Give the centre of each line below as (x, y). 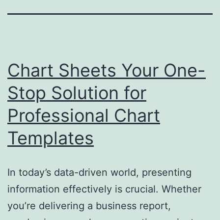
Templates (51, 138)
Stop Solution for (77, 93)
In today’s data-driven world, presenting (99, 172)
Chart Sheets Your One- (107, 70)
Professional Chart (84, 115)
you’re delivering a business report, (89, 206)
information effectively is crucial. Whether (104, 189)
